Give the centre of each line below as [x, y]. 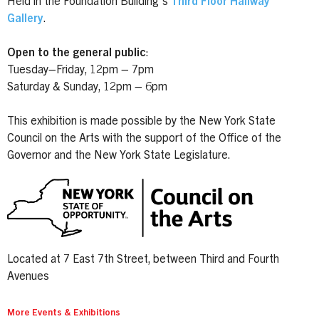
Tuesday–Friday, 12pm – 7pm [80, 70]
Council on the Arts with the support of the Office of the [144, 138]
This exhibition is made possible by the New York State [141, 121]
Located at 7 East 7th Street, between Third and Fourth [143, 260]
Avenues [28, 277]
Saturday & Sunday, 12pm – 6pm [87, 87]
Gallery [25, 19]
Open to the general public [77, 53]
